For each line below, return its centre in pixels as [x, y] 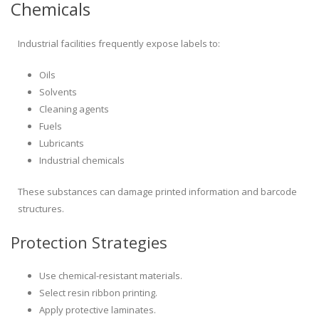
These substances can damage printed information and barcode [157, 192]
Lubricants [62, 143]
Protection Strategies [89, 242]
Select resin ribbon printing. [98, 293]
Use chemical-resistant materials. [111, 276]
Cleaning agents [74, 109]
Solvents [58, 92]
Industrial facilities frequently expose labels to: [119, 44]
